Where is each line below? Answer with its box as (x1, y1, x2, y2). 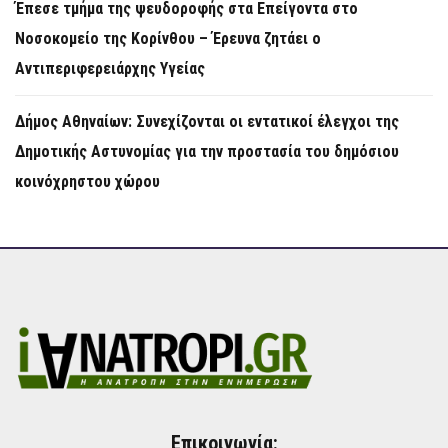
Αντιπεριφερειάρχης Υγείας (15, 58, 205, 78)
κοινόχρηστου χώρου (15, 171, 160, 191)
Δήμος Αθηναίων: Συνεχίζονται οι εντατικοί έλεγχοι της (15, 111, 399, 131)
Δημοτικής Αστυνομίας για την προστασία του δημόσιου (15, 141, 399, 161)
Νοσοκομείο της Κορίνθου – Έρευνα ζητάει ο (15, 28, 321, 48)
